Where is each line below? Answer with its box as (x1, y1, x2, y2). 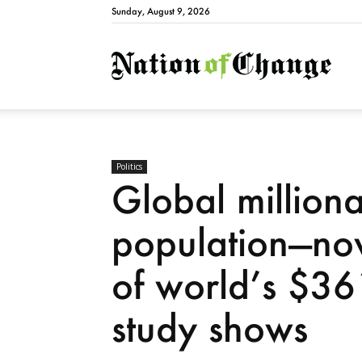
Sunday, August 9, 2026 (112, 6, 210, 17)
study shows (112, 304, 308, 352)
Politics (116, 161, 142, 173)
